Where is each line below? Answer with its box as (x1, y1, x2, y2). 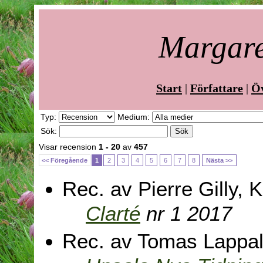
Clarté (86, 202, 140, 225)
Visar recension (39, 142, 99, 152)
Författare (190, 81, 243, 95)
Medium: (117, 112, 152, 122)
